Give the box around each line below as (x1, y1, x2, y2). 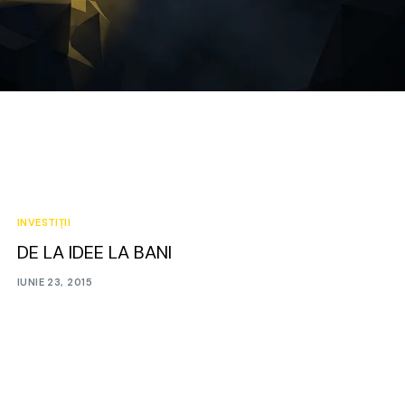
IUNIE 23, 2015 (16, 276, 92, 289)
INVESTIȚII (16, 215, 71, 229)
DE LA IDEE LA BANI (16, 240, 172, 264)
